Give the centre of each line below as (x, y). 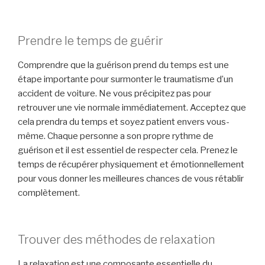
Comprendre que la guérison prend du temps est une (123, 65)
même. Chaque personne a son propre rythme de (116, 136)
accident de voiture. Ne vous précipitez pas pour (114, 94)
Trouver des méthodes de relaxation (117, 239)
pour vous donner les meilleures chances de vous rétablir (131, 179)
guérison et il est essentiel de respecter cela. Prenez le (128, 151)
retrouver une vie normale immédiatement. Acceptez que (132, 108)
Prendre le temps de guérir (91, 41)
